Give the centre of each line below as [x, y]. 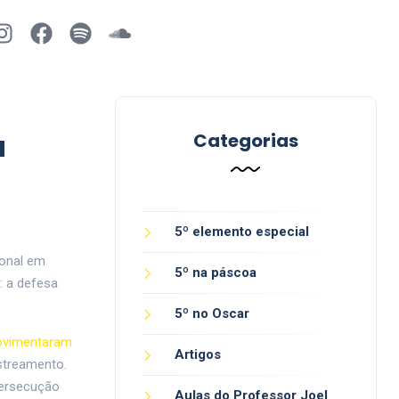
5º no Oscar [212, 313]
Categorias [245, 141]
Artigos [197, 354]
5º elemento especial [241, 232]
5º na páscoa [215, 273]
